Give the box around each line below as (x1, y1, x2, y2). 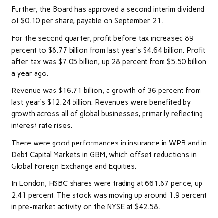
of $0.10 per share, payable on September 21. (11, 17, 163, 26)
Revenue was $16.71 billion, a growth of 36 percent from (11, 86, 201, 95)
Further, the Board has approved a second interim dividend (11, 5, 204, 14)
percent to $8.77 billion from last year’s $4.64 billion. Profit (11, 45, 205, 54)
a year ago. (11, 69, 48, 78)
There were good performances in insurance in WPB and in (11, 138, 207, 147)
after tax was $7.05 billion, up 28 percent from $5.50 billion (11, 57, 206, 66)
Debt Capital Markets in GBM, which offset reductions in (11, 150, 197, 159)
